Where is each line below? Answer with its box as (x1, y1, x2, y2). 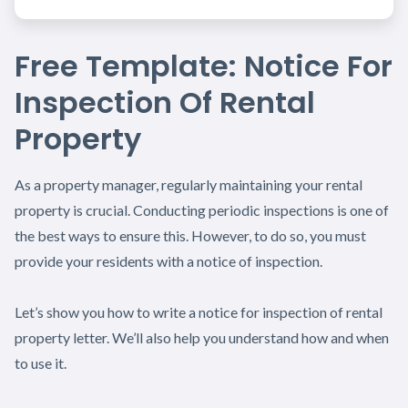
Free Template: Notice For (15, 45, 393, 87)
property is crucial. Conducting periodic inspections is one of (15, 200, 389, 219)
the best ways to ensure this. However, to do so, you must (15, 226, 366, 244)
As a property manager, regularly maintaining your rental (15, 175, 362, 193)
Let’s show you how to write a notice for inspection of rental (15, 302, 382, 321)
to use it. (15, 353, 66, 372)
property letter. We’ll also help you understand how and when (15, 328, 389, 346)
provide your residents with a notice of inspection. (15, 251, 322, 270)
